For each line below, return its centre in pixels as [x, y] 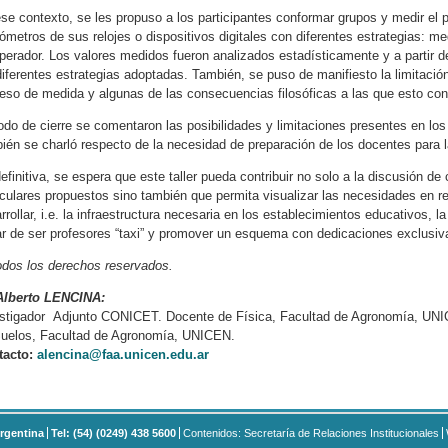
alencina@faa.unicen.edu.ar [123, 355]
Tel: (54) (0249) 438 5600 [113, 433]
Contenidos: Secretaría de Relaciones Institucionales [311, 433]
